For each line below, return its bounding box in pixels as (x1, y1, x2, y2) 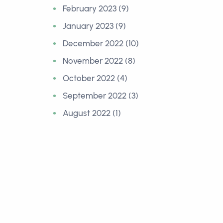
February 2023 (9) (63, 3, 129, 13)
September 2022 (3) (63, 91, 138, 101)
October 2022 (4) (63, 73, 127, 83)
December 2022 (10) (63, 38, 139, 48)
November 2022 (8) (63, 56, 135, 66)
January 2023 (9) (63, 21, 126, 31)
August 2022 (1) (63, 108, 121, 118)
